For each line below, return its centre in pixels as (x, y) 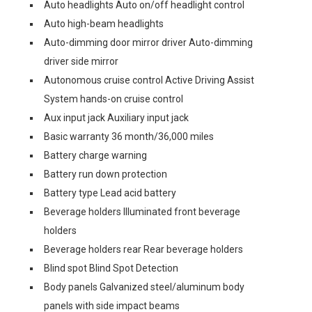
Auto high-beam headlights (104, 24)
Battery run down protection (106, 174)
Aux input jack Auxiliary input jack (116, 118)
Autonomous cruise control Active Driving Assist (149, 80)
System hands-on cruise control (114, 99)
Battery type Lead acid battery (110, 193)
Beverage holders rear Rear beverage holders (143, 249)
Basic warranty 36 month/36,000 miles (129, 136)
